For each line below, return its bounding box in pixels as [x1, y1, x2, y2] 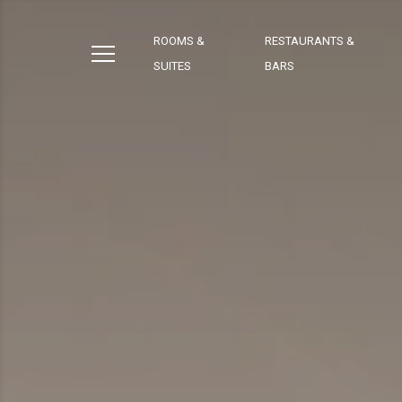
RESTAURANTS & [264, 34, 354, 48]
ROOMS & [153, 34, 205, 48]
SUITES [153, 59, 191, 73]
